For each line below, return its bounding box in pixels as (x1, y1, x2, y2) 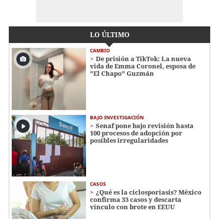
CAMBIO (90, 47, 110, 54)
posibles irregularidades (90, 135, 168, 145)
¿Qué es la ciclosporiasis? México (96, 188, 201, 197)
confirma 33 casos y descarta (90, 195, 181, 204)
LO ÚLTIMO (89, 30, 130, 40)
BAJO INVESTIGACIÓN (90, 113, 144, 121)
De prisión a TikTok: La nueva (96, 54, 191, 64)
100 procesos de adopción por (90, 128, 182, 137)
